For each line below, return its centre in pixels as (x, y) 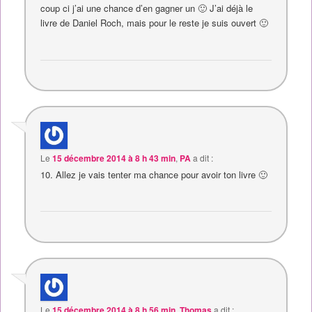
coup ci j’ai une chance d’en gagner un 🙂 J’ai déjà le (147, 8)
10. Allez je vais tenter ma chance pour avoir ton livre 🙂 (154, 175)
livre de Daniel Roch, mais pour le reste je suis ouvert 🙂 (155, 23)
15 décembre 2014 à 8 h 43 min (114, 158)
